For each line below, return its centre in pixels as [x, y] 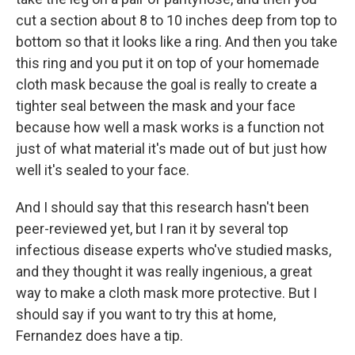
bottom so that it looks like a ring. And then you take [177, 42]
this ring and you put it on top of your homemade [168, 63]
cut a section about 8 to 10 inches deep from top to [176, 20]
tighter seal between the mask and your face [156, 106]
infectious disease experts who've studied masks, [174, 250]
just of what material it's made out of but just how [172, 149]
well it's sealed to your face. [103, 170]
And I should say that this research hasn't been [162, 207]
